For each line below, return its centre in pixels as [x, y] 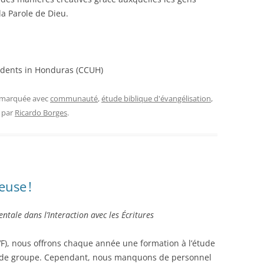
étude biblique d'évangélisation [156, 98]
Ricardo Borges [41, 112]
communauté [74, 98]
